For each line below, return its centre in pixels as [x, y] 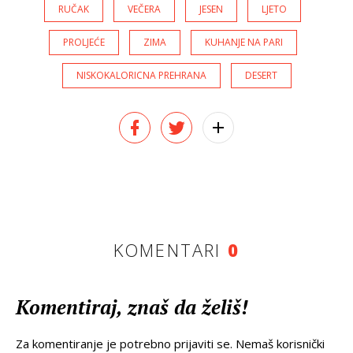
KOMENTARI [170, 250]
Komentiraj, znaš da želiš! [132, 307]
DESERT [261, 76]
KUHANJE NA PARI [243, 43]
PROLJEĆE [84, 43]
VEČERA [144, 9]
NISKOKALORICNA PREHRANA [141, 76]
